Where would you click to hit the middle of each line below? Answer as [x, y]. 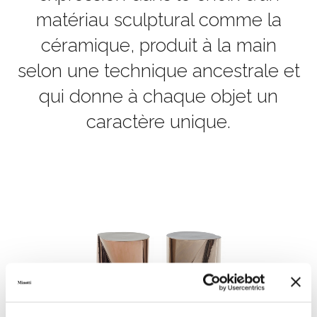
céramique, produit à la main [158, 45]
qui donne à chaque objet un [158, 96]
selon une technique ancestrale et [158, 71]
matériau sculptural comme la [158, 20]
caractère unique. [158, 122]
